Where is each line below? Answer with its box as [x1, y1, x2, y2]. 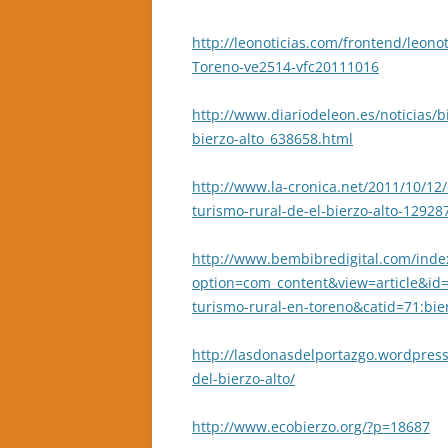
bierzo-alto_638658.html [192, 129, 353, 148]
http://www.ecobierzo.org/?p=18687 [192, 417, 430, 436]
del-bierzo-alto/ [192, 369, 295, 388]
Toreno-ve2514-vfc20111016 [192, 57, 379, 76]
